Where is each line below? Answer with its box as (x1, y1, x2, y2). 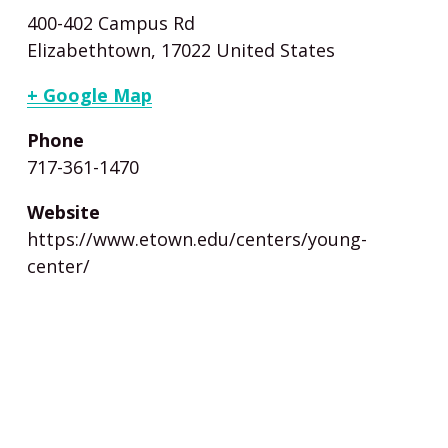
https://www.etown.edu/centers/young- (27, 227, 367, 251)
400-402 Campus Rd (27, 11, 195, 35)
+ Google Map (27, 83, 152, 107)
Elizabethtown (27, 38, 151, 62)
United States (216, 38, 335, 62)
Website (27, 200, 100, 224)
